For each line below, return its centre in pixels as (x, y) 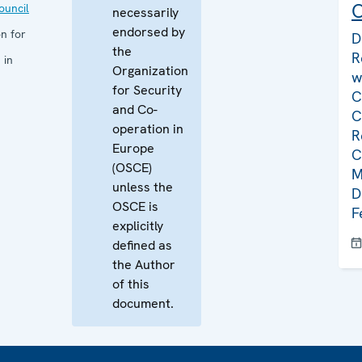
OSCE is (135, 206)
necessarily (145, 13)
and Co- (135, 109)
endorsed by (149, 32)
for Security (147, 90)
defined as (142, 245)
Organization (150, 71)
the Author (144, 265)
